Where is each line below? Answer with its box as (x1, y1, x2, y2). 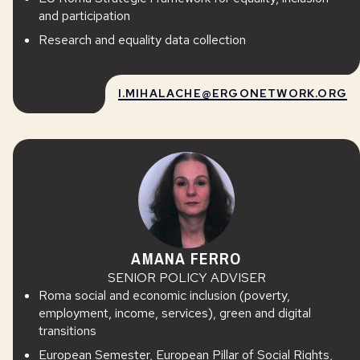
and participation (39, 7, 130, 24)
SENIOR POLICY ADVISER (107, 269, 266, 286)
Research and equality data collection (39, 31, 246, 48)
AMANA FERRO (131, 247, 242, 269)
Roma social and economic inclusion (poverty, (39, 287, 290, 304)
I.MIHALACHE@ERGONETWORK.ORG (117, 86, 347, 100)
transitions (39, 322, 96, 339)
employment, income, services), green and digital (39, 305, 311, 321)
